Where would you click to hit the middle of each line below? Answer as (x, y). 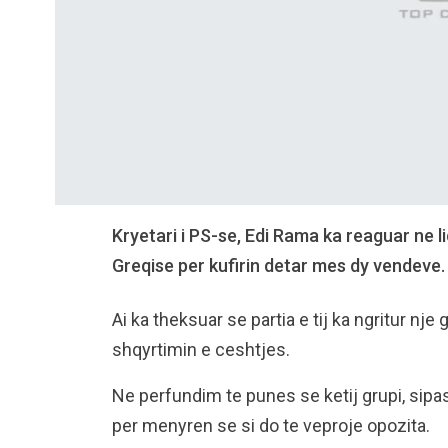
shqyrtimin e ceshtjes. (201, 349)
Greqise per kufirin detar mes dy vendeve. (278, 265)
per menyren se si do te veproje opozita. (271, 425)
